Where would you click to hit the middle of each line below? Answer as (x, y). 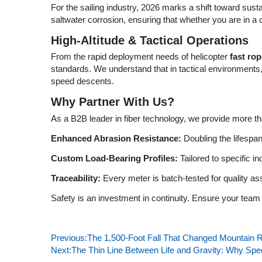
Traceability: (76, 178)
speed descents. (82, 82)
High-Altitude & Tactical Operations (150, 40)
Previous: (69, 238)
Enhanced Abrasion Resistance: (116, 138)
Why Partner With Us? (113, 102)
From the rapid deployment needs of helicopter (140, 57)
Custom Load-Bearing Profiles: (114, 158)
